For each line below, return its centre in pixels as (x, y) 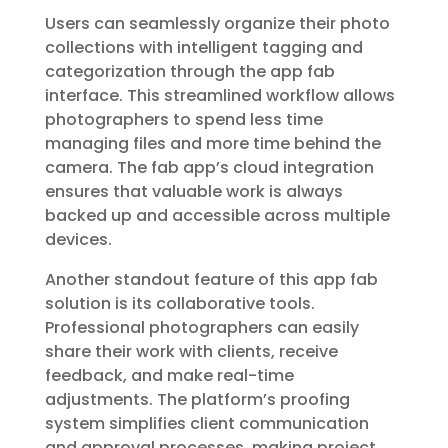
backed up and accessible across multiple (217, 215)
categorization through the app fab (189, 71)
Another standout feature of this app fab (211, 279)
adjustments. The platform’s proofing (197, 399)
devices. (78, 239)
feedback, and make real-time (169, 375)
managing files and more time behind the (212, 143)
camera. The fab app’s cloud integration (209, 167)
